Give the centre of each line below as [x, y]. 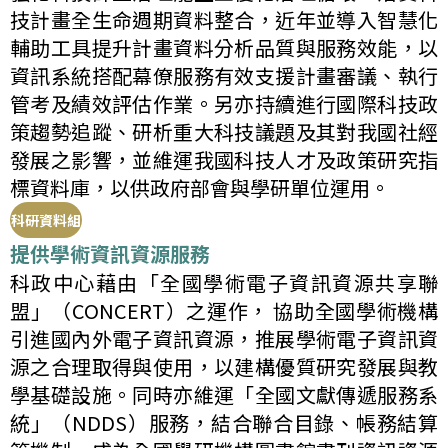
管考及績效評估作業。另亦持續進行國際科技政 [224, 103]
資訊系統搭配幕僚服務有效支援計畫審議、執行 [224, 75]
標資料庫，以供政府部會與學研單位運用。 [200, 187]
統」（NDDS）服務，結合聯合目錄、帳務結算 [224, 422]
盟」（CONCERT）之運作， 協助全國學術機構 [224, 310]
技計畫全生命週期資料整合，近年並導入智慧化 [224, 19]
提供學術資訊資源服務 [110, 253]
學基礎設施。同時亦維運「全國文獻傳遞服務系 [224, 394]
